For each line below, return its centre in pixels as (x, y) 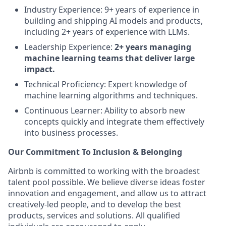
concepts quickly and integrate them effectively (114, 122)
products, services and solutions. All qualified (94, 215)
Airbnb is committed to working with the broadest (104, 171)
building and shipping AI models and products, (114, 21)
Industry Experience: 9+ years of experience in (112, 10)
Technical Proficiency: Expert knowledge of (106, 84)
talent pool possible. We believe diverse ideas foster (107, 182)
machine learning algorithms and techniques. (111, 95)
